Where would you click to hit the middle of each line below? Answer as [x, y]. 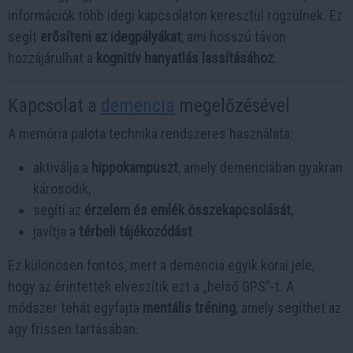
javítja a [56, 232]
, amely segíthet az [288, 308]
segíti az [59, 210]
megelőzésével [232, 106]
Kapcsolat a [54, 106]
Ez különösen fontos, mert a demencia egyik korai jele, [161, 266]
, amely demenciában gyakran [260, 168]
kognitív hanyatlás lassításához [185, 58]
